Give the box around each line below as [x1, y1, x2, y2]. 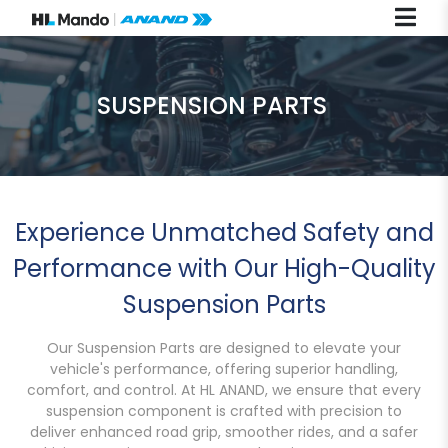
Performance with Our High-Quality [12, 251, 436, 285]
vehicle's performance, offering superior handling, [50, 358, 398, 379]
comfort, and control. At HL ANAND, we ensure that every [27, 379, 421, 400]
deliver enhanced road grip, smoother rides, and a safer [30, 421, 418, 442]
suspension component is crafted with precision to [46, 400, 402, 421]
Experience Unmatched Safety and [14, 215, 434, 249]
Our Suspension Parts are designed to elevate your [47, 337, 401, 358]
